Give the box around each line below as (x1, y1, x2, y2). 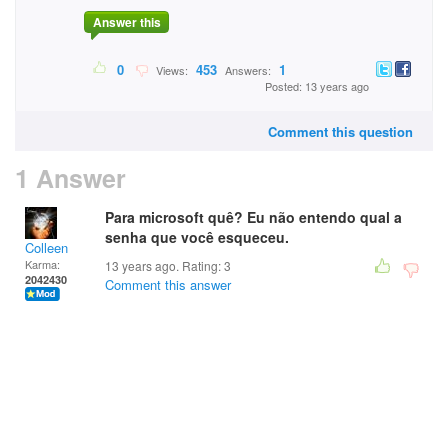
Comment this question (268, 122, 413, 141)
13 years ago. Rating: (105, 257, 224, 274)
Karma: (25, 256, 60, 272)
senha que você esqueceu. (105, 227, 289, 247)
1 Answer (15, 160, 126, 196)
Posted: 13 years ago (265, 78, 369, 95)
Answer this (92, 13, 161, 32)
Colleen (25, 238, 68, 257)
